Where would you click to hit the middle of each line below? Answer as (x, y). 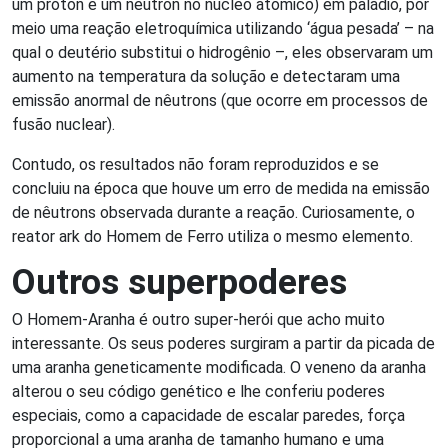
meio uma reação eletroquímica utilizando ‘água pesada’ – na (223, 28)
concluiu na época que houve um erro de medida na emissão (221, 188)
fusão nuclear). (63, 124)
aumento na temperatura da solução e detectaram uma (206, 76)
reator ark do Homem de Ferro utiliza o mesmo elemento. (212, 236)
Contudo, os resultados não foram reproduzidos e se (195, 164)
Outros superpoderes (179, 281)
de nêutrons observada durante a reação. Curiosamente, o (213, 212)
